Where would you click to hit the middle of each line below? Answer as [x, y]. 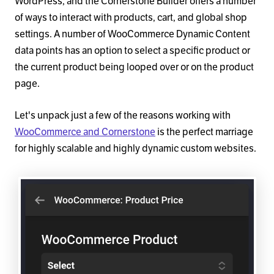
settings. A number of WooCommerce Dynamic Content [132, 35]
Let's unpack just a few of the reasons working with [123, 116]
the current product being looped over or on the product [134, 68]
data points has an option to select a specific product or [132, 51]
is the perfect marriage [204, 132]
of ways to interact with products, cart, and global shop [131, 18]
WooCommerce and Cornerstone [85, 132]
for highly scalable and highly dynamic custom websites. [135, 149]
